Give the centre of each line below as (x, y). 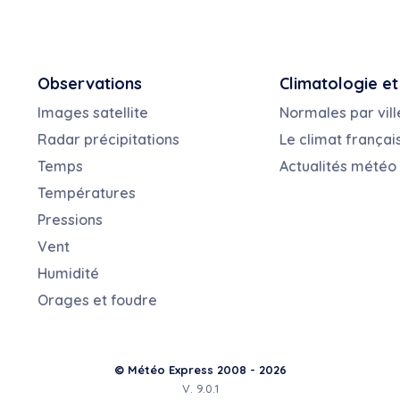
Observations (90, 84)
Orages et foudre (98, 300)
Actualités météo (337, 167)
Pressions (71, 220)
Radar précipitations (109, 140)
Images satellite (93, 113)
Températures (87, 193)
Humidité (69, 274)
